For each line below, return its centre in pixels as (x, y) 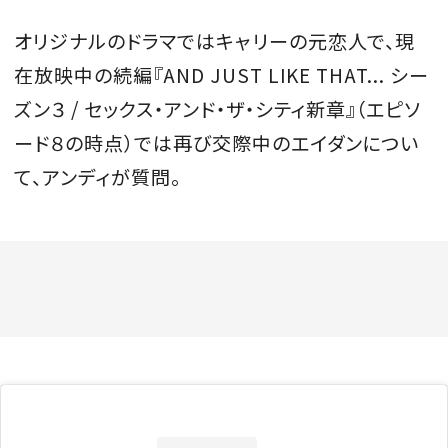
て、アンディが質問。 (97, 176)
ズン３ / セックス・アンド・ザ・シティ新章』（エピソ (218, 108)
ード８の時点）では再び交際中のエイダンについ (217, 142)
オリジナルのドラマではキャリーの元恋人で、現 (215, 40)
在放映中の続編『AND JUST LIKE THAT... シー (221, 74)
